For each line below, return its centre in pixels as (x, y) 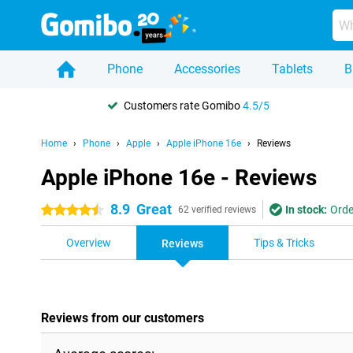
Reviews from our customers (123, 318)
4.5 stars (63, 210)
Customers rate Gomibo (183, 105)
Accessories (207, 69)
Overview (89, 243)
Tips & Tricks (284, 243)
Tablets (292, 69)
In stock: (306, 210)
